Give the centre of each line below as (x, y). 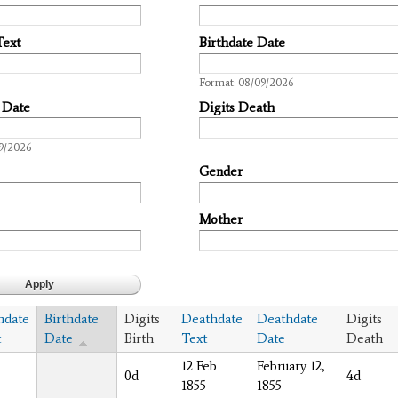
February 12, (291, 366)
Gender (221, 172)
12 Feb (199, 366)
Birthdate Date (242, 42)
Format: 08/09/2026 (246, 83)
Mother (221, 220)
